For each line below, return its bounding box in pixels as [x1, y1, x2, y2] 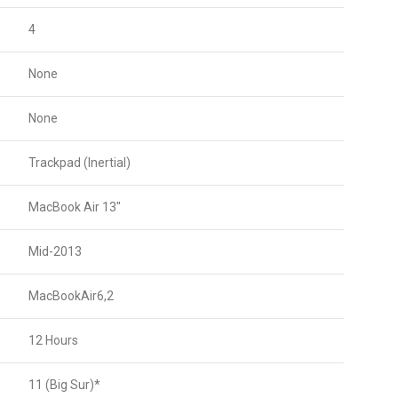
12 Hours [28, 333, 78, 348]
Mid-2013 [28, 244, 82, 259]
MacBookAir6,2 [28, 289, 114, 304]
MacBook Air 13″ [28, 200, 121, 215]
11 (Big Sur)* [28, 378, 100, 393]
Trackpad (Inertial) [28, 155, 131, 171]
